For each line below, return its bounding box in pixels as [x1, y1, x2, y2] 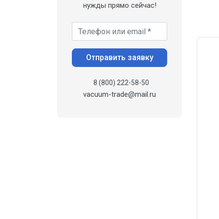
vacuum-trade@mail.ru [83, 90, 156, 99]
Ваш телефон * [71, 23, 121, 32]
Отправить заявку [86, 53, 153, 62]
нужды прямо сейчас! [83, 1, 156, 10]
